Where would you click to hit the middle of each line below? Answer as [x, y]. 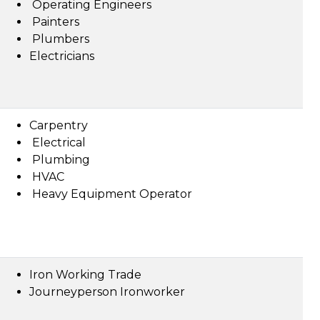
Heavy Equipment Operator [111, 194]
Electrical [57, 142]
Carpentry [59, 125]
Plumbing [60, 160]
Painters [54, 22]
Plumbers [59, 39]
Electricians [62, 56]
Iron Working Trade [85, 275]
